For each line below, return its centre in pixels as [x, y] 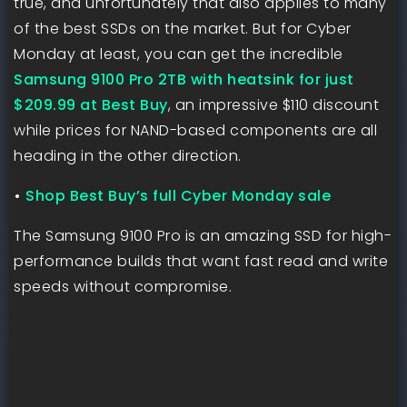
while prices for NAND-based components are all [195, 130]
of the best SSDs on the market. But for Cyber [183, 29]
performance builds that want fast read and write [201, 261]
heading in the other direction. [128, 156]
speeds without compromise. [123, 287]
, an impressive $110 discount [273, 105]
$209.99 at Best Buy [91, 105]
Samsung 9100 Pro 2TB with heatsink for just [184, 79]
